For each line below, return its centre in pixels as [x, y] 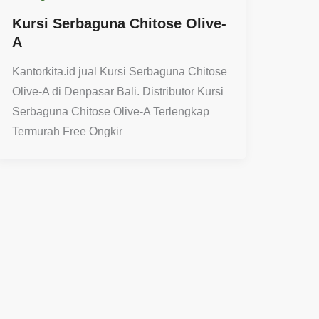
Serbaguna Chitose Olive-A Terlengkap [110, 112]
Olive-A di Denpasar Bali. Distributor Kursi [117, 92]
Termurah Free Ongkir [67, 132]
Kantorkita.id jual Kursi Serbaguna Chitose [119, 72]
